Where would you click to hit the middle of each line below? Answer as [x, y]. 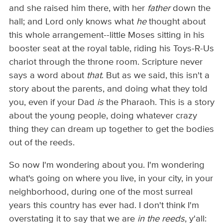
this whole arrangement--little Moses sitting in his [107, 35]
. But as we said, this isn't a [156, 75]
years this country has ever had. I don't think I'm [104, 206]
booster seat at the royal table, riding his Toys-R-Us [112, 49]
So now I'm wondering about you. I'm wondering [107, 166]
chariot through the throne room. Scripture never [106, 62]
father [159, 8]
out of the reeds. [42, 143]
